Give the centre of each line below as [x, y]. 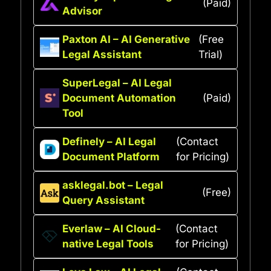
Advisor [82, 11]
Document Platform [111, 156]
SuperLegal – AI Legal [117, 83]
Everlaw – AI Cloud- [112, 228]
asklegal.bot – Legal [113, 185]
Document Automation [119, 98]
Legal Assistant [102, 54]
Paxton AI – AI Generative [126, 39]
